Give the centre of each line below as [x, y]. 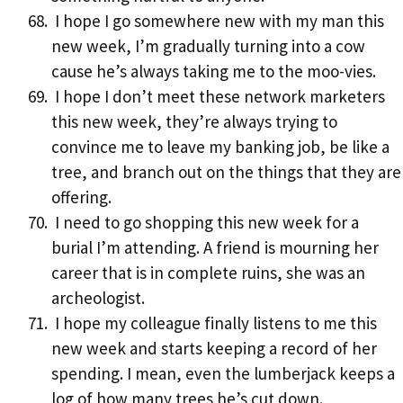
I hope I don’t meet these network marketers [218, 97]
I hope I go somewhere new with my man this [218, 21]
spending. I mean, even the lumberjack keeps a [223, 374]
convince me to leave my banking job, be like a [220, 147]
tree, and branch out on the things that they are [226, 172]
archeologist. [98, 298]
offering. [81, 197]
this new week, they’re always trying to [194, 122]
